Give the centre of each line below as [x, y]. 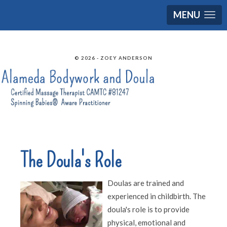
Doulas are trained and [146, 183]
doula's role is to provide [148, 210]
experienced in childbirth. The [157, 196]
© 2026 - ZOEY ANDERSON [113, 58]
